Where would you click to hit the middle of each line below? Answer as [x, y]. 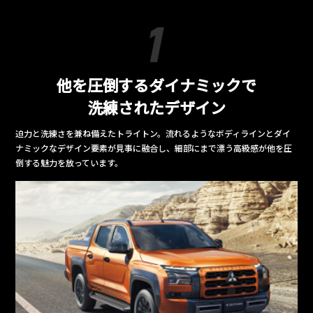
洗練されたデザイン [156, 107]
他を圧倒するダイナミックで [156, 84]
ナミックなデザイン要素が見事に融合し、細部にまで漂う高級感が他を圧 [154, 147]
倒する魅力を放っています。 [70, 162]
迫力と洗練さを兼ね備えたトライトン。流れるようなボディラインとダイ [153, 133]
